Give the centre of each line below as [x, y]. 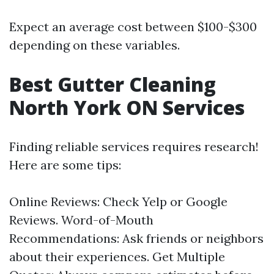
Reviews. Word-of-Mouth [81, 220]
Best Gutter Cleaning [113, 84]
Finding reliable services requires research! [134, 146]
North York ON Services [127, 107]
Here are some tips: [65, 165]
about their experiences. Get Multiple [117, 257]
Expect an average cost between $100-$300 [133, 27]
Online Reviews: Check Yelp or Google [118, 202]
